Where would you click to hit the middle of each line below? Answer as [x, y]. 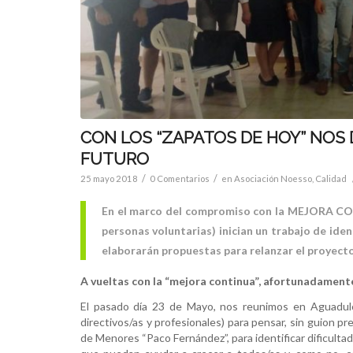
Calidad [331, 179]
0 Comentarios [180, 179]
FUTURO [115, 159]
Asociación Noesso [273, 179]
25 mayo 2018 [109, 179]
